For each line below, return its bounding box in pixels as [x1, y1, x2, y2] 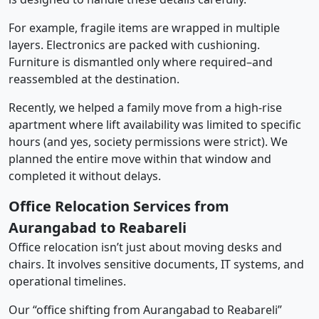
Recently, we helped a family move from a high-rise [9, 99, 282, 115]
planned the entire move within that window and [9, 150, 271, 167]
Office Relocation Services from [9, 196, 229, 216]
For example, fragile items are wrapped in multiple [9, 19, 280, 36]
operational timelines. [9, 273, 126, 289]
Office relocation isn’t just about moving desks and [9, 239, 282, 255]
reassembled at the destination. [9, 70, 179, 87]
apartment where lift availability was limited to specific [9, 116, 301, 132]
